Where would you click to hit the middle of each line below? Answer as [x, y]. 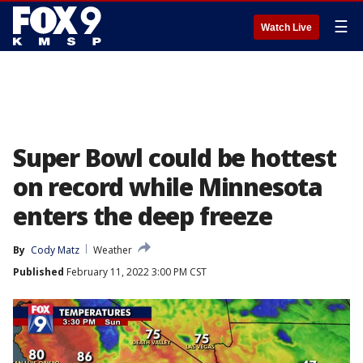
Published [38, 272]
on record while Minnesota [168, 187]
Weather [113, 250]
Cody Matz [55, 250]
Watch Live [286, 28]
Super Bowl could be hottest [175, 158]
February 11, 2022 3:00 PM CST [135, 272]
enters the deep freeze [143, 216]
